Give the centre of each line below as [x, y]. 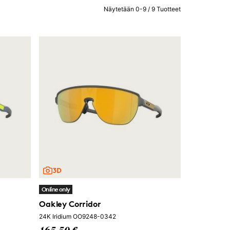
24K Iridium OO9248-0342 [78, 216]
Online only [56, 189]
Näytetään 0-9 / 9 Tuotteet [142, 9]
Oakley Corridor [70, 204]
